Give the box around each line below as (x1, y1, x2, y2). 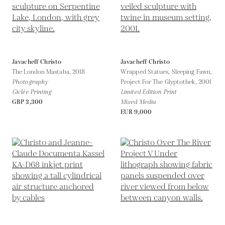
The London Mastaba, (12, 67, 72, 76)
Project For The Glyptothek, (121, 77, 198, 86)
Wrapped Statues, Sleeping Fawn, (121, 67, 212, 76)
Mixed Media (121, 97, 156, 106)
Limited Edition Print (121, 87, 177, 96)
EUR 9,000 (121, 107, 152, 117)
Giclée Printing (12, 87, 52, 96)
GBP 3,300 (12, 97, 43, 106)
